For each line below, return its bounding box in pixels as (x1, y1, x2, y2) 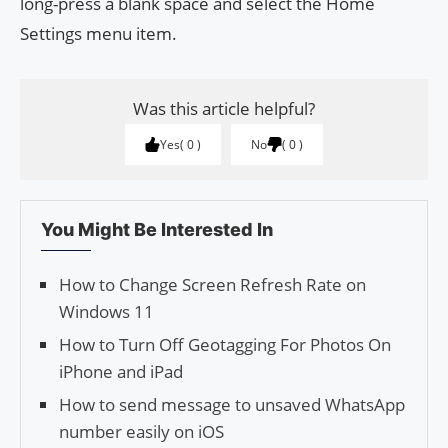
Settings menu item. (20, 21, 177, 45)
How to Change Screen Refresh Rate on (59, 272, 366, 296)
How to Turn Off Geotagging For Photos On (59, 332, 391, 356)
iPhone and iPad (59, 359, 183, 383)
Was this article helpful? (133, 96, 315, 120)
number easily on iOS (59, 419, 224, 443)
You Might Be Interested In (41, 218, 273, 240)
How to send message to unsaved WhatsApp (59, 392, 405, 416)
